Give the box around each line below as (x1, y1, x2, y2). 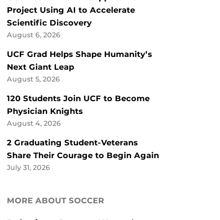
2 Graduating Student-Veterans (7, 138, 138, 148)
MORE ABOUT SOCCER (7, 196, 104, 206)
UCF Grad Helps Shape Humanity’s (7, 50, 152, 59)
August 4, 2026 (7, 119, 61, 128)
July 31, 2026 (7, 164, 50, 172)
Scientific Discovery (7, 18, 92, 28)
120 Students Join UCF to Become (7, 94, 150, 104)
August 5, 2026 (7, 75, 60, 83)
